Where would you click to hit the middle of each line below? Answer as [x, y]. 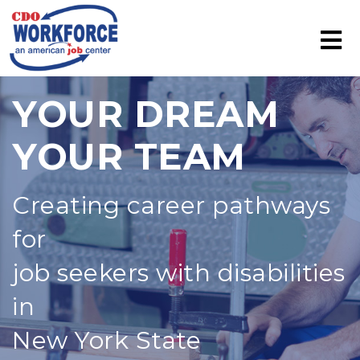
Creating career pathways [171, 205]
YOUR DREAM [145, 114]
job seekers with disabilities [179, 273]
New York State [106, 340]
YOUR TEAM [129, 157]
